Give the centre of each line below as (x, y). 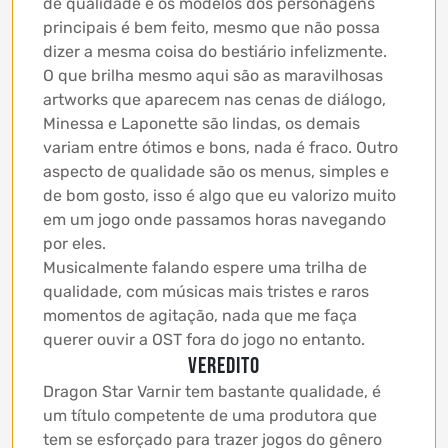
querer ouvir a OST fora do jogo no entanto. (204, 340)
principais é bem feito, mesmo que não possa (211, 28)
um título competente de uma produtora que (210, 416)
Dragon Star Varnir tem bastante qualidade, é (212, 392)
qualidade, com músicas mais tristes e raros (206, 292)
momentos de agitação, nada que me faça (200, 316)
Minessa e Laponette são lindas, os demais (201, 124)
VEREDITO (224, 366)
